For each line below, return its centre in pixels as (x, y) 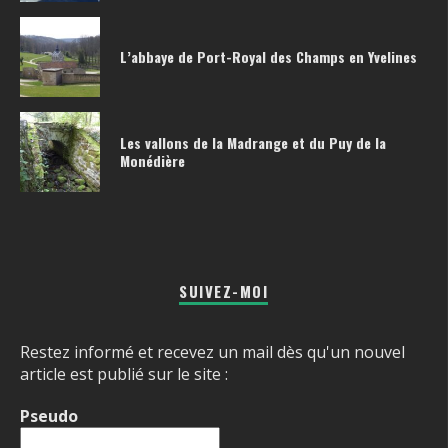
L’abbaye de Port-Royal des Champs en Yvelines (268, 57)
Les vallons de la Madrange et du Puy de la (253, 143)
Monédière (152, 161)
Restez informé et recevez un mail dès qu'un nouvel (212, 352)
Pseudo (49, 416)
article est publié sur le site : (124, 374)
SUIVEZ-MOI (223, 291)
